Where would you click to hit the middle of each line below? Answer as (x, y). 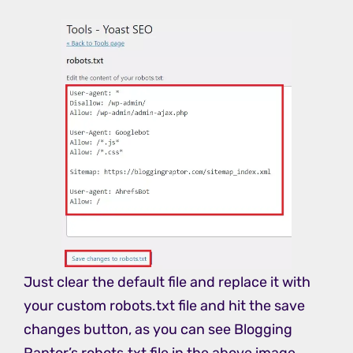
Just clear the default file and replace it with (167, 282)
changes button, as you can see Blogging (158, 329)
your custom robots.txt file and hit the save (164, 305)
